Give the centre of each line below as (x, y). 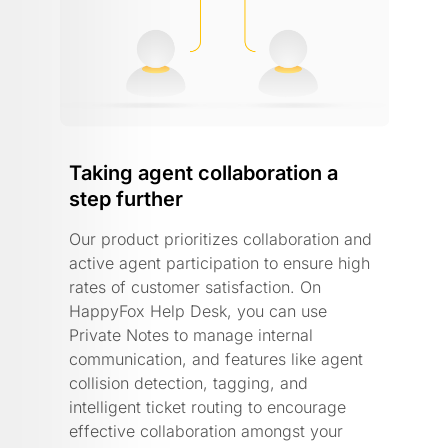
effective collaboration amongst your (206, 430)
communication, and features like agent (216, 358)
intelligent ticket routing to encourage (207, 406)
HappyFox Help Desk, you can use (198, 310)
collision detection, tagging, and (188, 382)
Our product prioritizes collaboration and (220, 238)
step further (126, 198)
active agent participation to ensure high (219, 262)
